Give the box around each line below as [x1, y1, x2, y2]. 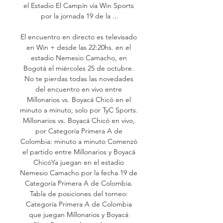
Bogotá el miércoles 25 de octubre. [23, 63, 134, 73]
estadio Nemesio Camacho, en [30, 53, 127, 62]
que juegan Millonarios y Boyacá [29, 210, 128, 219]
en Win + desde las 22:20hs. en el [26, 42, 131, 52]
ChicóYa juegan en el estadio [33, 157, 124, 167]
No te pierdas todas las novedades [24, 74, 133, 83]
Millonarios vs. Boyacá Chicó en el [26, 95, 131, 104]
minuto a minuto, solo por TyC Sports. [20, 105, 138, 114]
